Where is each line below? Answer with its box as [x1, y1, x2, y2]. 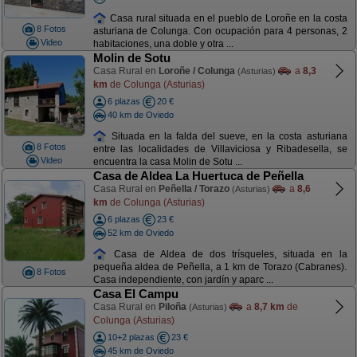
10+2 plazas [107, 332, 155, 342]
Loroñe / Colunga [158, 65, 235, 76]
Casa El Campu [92, 287, 178, 300]
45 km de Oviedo [107, 345, 174, 355]
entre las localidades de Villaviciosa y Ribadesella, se [92, 143, 347, 155]
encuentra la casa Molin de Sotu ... [92, 156, 242, 168]
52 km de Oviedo [107, 227, 174, 237]
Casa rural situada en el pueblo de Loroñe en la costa [107, 12, 347, 24]
